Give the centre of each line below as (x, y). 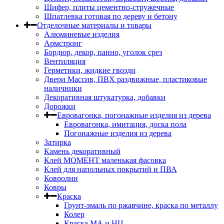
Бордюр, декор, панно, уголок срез (103, 52)
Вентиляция (65, 61)
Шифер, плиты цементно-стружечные (109, 7)
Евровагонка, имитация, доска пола (125, 124)
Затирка (57, 142)
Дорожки (60, 106)
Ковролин (61, 178)
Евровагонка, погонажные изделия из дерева (134, 115)
